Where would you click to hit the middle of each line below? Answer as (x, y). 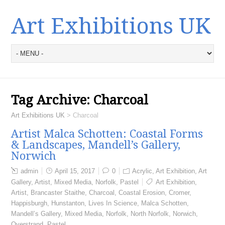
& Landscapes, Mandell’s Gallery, (96, 145)
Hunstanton (68, 203)
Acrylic (142, 171)
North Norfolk (150, 214)
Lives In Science (113, 203)
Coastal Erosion (142, 193)
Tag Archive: (52, 100)
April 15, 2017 (75, 171)
